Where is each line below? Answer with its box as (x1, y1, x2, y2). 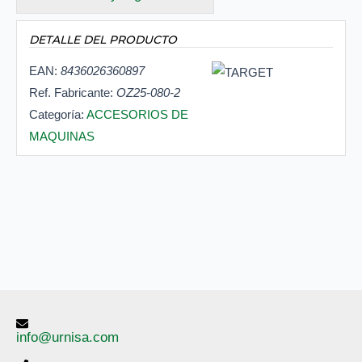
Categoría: (29, 107, 86, 122)
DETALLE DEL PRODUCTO (29, 33, 177, 47)
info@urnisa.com (16, 330, 119, 345)
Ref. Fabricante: (29, 86, 116, 100)
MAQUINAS (29, 129, 95, 144)
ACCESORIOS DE (86, 107, 188, 122)
